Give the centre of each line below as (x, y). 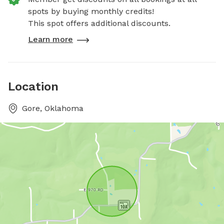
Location (33, 86)
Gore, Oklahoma (53, 108)
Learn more (50, 39)
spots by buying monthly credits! (91, 11)
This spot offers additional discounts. (99, 23)
